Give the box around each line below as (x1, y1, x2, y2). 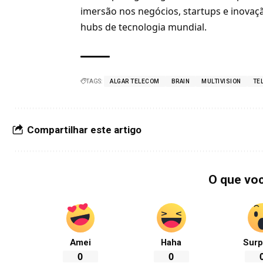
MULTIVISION (201, 78, 241, 85)
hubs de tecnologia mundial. (80, 21, 207, 34)
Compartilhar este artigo (27, 124, 141, 136)
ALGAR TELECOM (110, 78, 160, 85)
